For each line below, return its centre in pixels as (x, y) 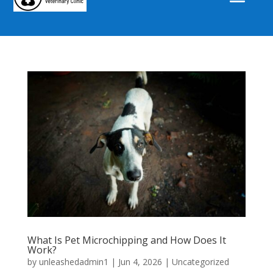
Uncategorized (200, 261)
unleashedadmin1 (73, 261)
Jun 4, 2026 (140, 261)
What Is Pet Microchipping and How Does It (126, 240)
